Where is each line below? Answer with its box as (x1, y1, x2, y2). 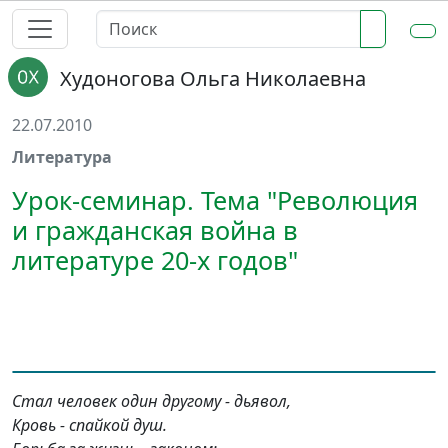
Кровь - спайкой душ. (12, 414, 167, 436)
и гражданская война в (12, 213, 298, 247)
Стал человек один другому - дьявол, (12, 390, 291, 412)
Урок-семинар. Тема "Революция (12, 183, 418, 217)
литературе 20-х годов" (12, 243, 298, 277)
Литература (12, 146, 112, 168)
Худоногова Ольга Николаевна (60, 65, 366, 92)
